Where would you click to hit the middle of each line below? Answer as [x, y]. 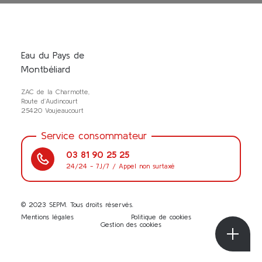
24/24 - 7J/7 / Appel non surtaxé [120, 166]
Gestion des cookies [131, 224]
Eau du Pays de [53, 55]
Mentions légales [47, 216]
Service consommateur [94, 135]
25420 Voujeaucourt [52, 110]
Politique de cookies [161, 216]
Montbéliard [46, 69]
